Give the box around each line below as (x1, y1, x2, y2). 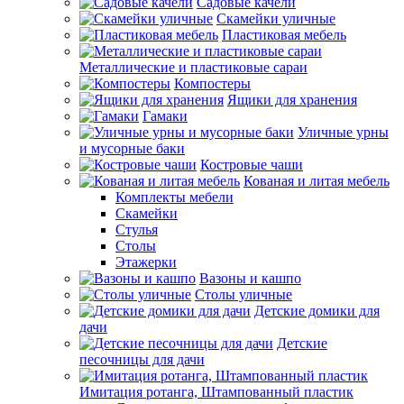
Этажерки (115, 254, 177, 270)
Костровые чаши (200, 157, 303, 172)
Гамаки (142, 108, 188, 124)
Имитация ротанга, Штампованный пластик (79, 384, 353, 399)
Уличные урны (298, 124, 389, 140)
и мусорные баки (79, 141, 185, 156)
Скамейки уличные (216, 11, 335, 26)
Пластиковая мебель (222, 27, 346, 42)
